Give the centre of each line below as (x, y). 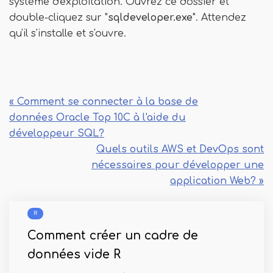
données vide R (74, 254)
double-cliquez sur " (58, 18)
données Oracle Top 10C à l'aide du (97, 118)
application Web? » (217, 181)
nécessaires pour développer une (178, 165)
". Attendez (219, 18)
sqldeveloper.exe (150, 18)
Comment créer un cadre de (113, 236)
